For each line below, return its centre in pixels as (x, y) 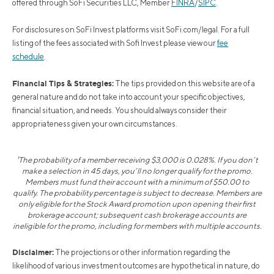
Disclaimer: (33, 252)
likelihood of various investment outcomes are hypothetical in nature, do (136, 265)
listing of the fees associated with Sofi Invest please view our (115, 43)
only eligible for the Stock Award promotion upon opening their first (137, 204)
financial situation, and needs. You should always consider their (120, 110)
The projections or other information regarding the (142, 252)
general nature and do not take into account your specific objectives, (129, 97)
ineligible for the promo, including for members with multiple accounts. (137, 226)
